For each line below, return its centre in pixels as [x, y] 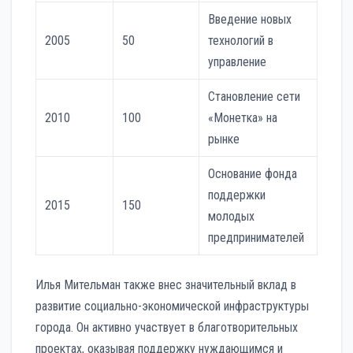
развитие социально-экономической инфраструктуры [172, 307]
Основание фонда [253, 174]
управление [238, 62]
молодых [232, 217]
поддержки [237, 195]
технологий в [241, 41]
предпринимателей [256, 238]
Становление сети [255, 97]
